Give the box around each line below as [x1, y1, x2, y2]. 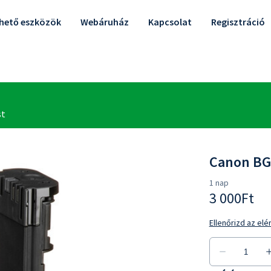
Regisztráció [211, 16, 265, 28]
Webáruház [80, 16, 129, 28]
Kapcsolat [148, 16, 192, 28]
